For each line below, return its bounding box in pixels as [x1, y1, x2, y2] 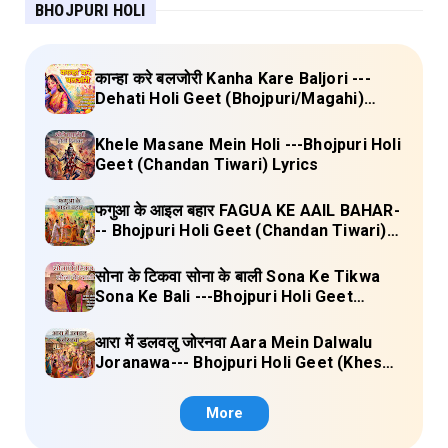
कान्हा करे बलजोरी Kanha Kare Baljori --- [95, 69, 371, 89]
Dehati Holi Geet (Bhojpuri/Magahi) [95, 89, 364, 109]
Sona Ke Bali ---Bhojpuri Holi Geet [95, 287, 353, 307]
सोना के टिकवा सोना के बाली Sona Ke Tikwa [95, 267, 380, 287]
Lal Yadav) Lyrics [95, 373, 225, 393]
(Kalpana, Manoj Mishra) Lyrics [95, 307, 331, 327]
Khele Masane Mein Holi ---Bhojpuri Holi [95, 135, 401, 155]
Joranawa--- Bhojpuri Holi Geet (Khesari [95, 353, 403, 373]
